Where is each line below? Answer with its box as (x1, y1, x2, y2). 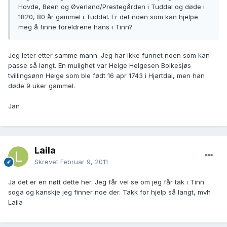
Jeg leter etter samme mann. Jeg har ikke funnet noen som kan (8, 51, 210, 60)
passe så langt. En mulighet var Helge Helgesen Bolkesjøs (8, 61, 191, 70)
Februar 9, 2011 (60, 158, 108, 166)
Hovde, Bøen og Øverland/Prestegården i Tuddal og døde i (18, 3, 205, 11)
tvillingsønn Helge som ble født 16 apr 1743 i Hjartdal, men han (8, 71, 205, 80)
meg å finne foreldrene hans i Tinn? (18, 23, 133, 31)
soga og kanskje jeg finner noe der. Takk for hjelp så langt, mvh (8, 188, 211, 197)
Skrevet (34, 158, 60, 166)
